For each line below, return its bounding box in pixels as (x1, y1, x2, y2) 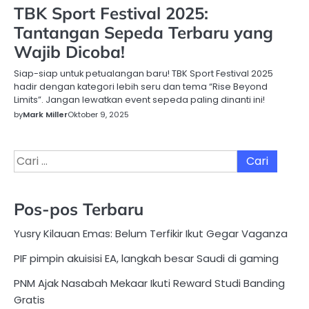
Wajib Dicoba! (14, 41, 125, 63)
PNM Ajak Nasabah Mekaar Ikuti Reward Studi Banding (14, 276, 285, 291)
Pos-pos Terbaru (14, 199, 143, 220)
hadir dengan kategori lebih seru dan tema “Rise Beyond (14, 80, 268, 94)
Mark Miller (23, 109, 68, 121)
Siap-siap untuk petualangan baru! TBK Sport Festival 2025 (14, 67, 273, 81)
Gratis (14, 292, 45, 308)
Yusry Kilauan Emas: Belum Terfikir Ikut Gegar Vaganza (14, 226, 288, 241)
